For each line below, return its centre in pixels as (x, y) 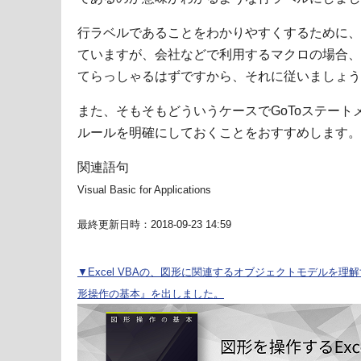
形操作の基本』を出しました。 (151, 294)
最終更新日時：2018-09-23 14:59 (154, 225)
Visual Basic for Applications (144, 190)
